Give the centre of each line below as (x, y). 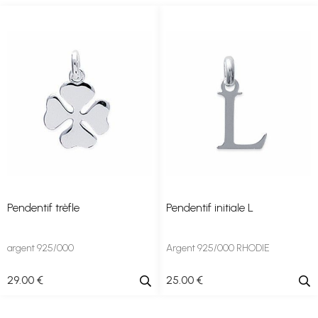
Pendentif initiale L (210, 208)
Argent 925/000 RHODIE (218, 248)
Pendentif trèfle (43, 208)
